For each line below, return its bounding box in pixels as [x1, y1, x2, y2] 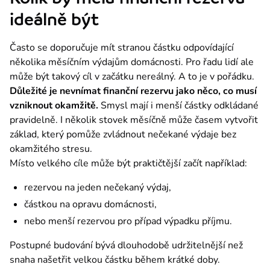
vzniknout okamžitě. [10, 98, 101, 112]
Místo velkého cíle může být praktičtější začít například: [10, 156, 247, 170]
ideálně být [10, 9, 99, 30]
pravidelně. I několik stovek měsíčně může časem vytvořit [10, 113, 258, 127]
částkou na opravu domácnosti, [24, 197, 157, 211]
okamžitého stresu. [10, 142, 92, 155]
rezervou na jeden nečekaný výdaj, [24, 180, 171, 194]
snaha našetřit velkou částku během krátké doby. [10, 253, 220, 266]
